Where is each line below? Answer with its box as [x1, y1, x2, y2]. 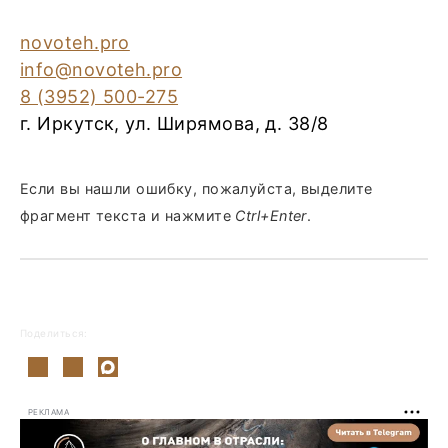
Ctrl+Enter [235, 207, 307, 224]
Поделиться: [20, 327, 88, 339]
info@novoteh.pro [20, 59, 183, 80]
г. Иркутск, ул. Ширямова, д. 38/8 [20, 113, 329, 134]
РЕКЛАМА [28, 406, 70, 417]
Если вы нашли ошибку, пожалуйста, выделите [20, 180, 373, 197]
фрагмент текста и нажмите [20, 207, 236, 224]
